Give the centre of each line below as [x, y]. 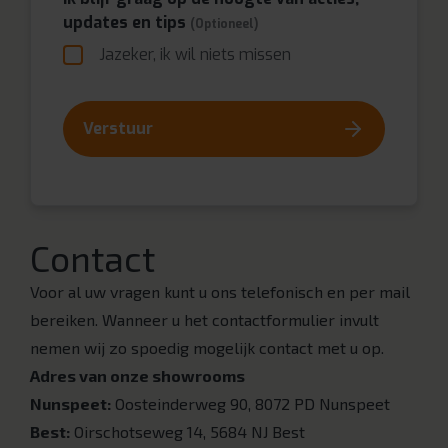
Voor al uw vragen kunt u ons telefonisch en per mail [220, 291]
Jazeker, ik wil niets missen [195, 54]
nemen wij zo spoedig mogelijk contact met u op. [207, 347]
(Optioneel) [224, 24]
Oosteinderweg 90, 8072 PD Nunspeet [250, 403]
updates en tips [124, 22]
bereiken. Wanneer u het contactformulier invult [204, 319]
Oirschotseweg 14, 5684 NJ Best [187, 431]
